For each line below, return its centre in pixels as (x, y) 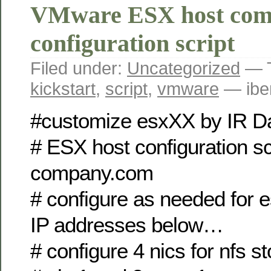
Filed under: (79, 68)
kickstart (63, 89)
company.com (92, 173)
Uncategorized (184, 68)
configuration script (132, 44)
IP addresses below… (127, 225)
